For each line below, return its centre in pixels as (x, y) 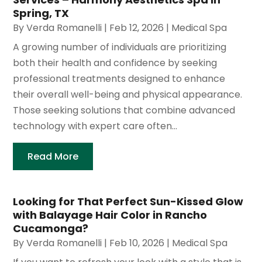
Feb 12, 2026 (137, 28)
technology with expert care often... (95, 126)
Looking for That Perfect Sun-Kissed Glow (128, 202)
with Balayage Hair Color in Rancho (110, 215)
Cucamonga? (51, 229)
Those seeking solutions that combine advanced (124, 111)
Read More (53, 157)
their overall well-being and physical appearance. (128, 95)
